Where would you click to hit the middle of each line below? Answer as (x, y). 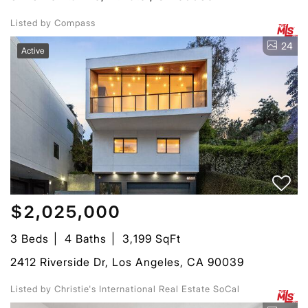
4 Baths (86, 238)
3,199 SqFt (152, 238)
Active (33, 50)
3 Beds (30, 238)
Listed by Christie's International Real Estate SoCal (125, 288)
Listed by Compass (53, 22)
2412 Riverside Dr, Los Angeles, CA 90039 (127, 262)
